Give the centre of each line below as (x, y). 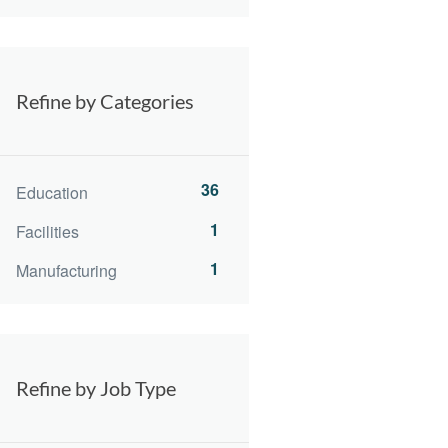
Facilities (47, 231)
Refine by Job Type (96, 388)
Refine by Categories (105, 101)
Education (52, 192)
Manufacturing (66, 271)
